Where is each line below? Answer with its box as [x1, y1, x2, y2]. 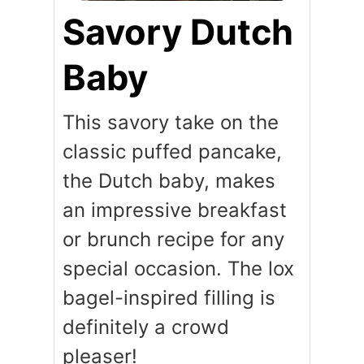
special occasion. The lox [63, 257, 295, 281]
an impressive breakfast [63, 198, 288, 223]
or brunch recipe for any [63, 227, 285, 252]
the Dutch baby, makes [63, 169, 276, 193]
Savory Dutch [63, 11, 294, 54]
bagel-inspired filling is [63, 286, 276, 310]
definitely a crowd [63, 315, 230, 340]
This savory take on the [63, 110, 279, 135]
